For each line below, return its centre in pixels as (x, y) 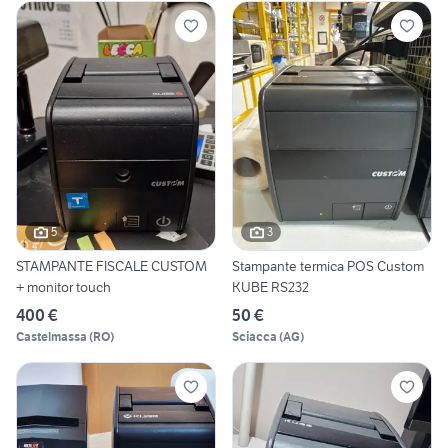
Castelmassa (51, 336)
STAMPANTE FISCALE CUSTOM (111, 265)
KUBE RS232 (270, 286)
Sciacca (254, 336)
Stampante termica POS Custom (328, 265)
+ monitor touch (63, 286)
